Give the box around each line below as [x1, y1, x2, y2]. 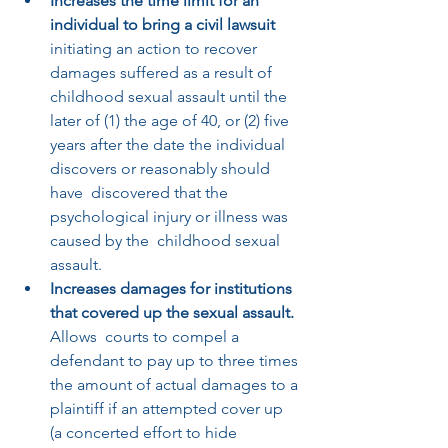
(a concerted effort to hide [50, 422, 241, 442]
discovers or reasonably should [50, 158, 274, 178]
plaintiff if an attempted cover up [50, 398, 287, 418]
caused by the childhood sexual [50, 230, 284, 250]
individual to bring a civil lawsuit [50, 14, 275, 34]
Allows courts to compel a [50, 326, 243, 346]
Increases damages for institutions [50, 278, 296, 298]
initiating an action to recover [50, 38, 261, 58]
